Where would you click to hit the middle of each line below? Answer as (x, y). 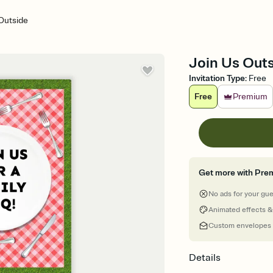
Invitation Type (217, 78)
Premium (250, 97)
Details (205, 258)
